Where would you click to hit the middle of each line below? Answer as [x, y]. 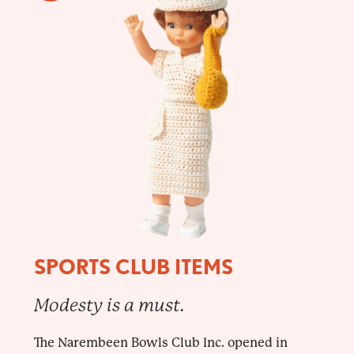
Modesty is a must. [109, 305]
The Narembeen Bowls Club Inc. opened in [160, 342]
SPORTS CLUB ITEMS [133, 266]
